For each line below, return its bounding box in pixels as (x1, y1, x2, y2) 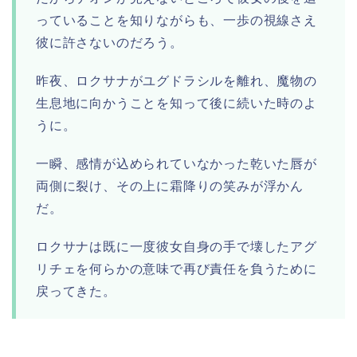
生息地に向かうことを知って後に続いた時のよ (36, 96, 317, 111)
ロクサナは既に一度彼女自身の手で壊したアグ (36, 240, 317, 254)
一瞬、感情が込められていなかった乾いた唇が (36, 157, 317, 171)
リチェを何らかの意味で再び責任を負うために (36, 262, 317, 277)
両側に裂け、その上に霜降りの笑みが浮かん (36, 179, 304, 194)
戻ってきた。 (36, 284, 116, 299)
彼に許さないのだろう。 (36, 36, 183, 50)
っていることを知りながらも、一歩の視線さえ (36, 14, 317, 28)
